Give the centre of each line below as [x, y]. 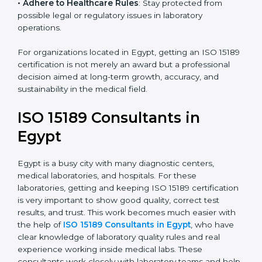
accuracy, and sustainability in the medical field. [111, 126]
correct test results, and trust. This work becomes [116, 249]
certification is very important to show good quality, [119, 237]
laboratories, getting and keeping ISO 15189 [104, 225]
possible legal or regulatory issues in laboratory [110, 52]
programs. [37, 14]
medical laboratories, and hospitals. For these [107, 213]
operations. [39, 64]
